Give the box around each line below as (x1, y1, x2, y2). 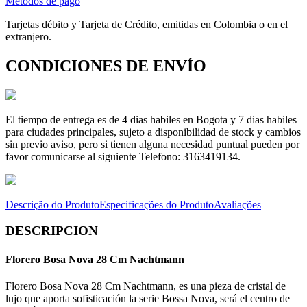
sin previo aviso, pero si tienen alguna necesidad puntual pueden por (5, 138, 299, 150)
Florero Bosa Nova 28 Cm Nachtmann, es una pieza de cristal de (5, 280, 286, 292)
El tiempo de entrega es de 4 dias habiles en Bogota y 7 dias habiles (5, 113, 297, 125)
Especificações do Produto (99, 198, 214, 210)
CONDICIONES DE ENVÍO (5, 56, 206, 75)
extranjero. (5, 30, 51, 42)
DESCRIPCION (5, 223, 98, 238)
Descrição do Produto (5, 198, 99, 210)
